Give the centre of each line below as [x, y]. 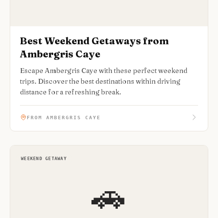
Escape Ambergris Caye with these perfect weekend [104, 71]
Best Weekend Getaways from [94, 41]
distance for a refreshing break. [71, 92]
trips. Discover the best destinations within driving [100, 81]
